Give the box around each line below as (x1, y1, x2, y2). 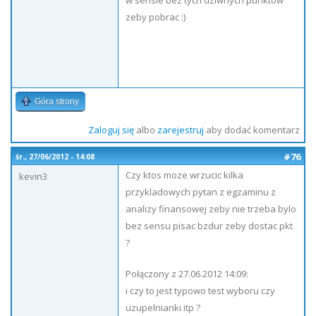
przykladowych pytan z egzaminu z (126, 186, 276, 198)
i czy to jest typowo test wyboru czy (126, 284, 275, 297)
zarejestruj (157, 123, 204, 136)
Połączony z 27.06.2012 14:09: (126, 267, 248, 280)
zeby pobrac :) (126, 11, 186, 23)
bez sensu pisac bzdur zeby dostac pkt (126, 219, 293, 232)
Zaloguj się (87, 123, 134, 136)
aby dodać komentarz (203, 123, 300, 136)
